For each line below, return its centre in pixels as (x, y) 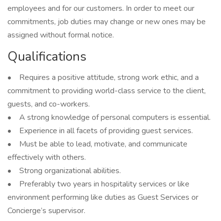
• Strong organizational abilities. (64, 171)
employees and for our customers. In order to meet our (101, 8)
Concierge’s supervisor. (46, 211)
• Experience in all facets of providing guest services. (100, 131)
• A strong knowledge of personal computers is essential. (109, 117)
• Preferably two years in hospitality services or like (98, 184)
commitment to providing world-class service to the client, (107, 91)
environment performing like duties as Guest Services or (103, 197)
